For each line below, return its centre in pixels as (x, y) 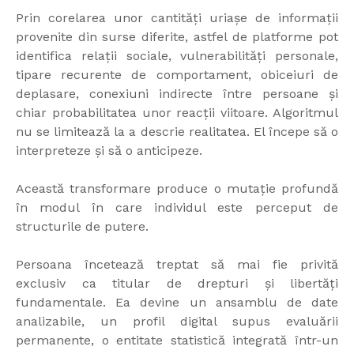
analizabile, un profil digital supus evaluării (177, 322)
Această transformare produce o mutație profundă (177, 189)
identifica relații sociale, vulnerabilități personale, (177, 56)
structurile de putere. (82, 227)
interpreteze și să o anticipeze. (109, 151)
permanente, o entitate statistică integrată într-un (177, 341)
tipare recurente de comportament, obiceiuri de (177, 75)
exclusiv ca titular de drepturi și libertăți (177, 284)
